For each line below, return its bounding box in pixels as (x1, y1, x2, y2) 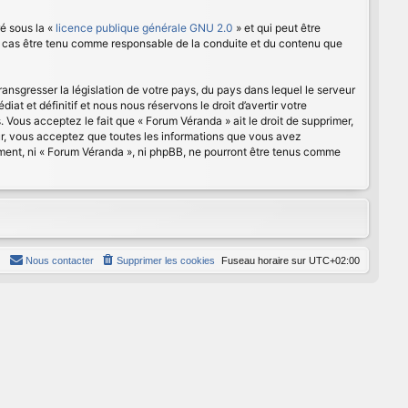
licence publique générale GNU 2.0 (56, 21, 233, 35)
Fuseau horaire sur (221, 255, 309, 266)
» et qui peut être (233, 21, 321, 35)
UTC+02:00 (309, 255, 360, 266)
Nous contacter (25, 255, 94, 266)
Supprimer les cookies (117, 255, 215, 266)
